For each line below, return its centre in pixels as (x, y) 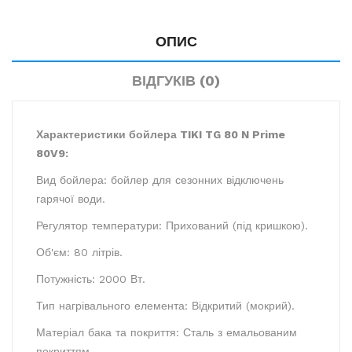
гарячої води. (71, 198)
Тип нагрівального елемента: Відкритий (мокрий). (165, 305)
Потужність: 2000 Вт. (91, 279)
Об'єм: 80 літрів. (79, 252)
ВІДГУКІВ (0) (176, 80)
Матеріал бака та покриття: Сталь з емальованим (167, 332)
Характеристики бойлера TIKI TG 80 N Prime (161, 134)
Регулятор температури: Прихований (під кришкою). (172, 225)
